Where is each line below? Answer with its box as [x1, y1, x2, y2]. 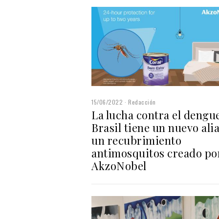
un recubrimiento [91, 133, 181, 148]
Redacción [128, 98, 156, 107]
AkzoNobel [91, 158, 147, 174]
